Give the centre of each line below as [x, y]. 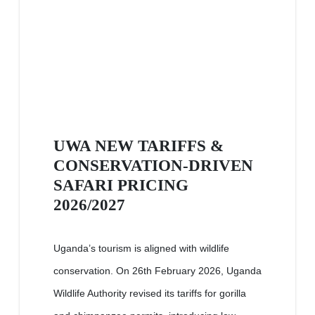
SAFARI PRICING [121, 185]
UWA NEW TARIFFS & [139, 146]
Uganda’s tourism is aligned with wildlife [141, 249]
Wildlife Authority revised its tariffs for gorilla [150, 294]
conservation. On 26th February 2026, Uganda [157, 271]
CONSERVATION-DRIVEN [153, 166]
